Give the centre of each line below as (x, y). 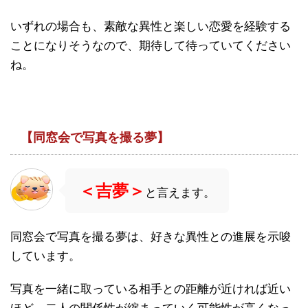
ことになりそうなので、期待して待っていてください (151, 45)
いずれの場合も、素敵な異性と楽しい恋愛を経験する (151, 26)
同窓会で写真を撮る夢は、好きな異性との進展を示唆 (151, 236)
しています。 (45, 256)
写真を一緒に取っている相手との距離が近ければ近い (151, 289)
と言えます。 (180, 192)
